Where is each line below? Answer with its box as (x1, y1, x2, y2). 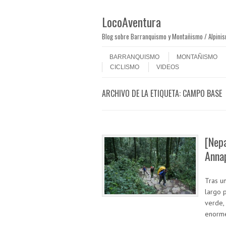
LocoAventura (102, 13, 161, 31)
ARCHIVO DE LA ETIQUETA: (102, 87, 183, 99)
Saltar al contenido (102, 46, 153, 53)
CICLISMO (110, 64, 139, 71)
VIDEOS (156, 64, 179, 71)
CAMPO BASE (183, 87, 222, 99)
